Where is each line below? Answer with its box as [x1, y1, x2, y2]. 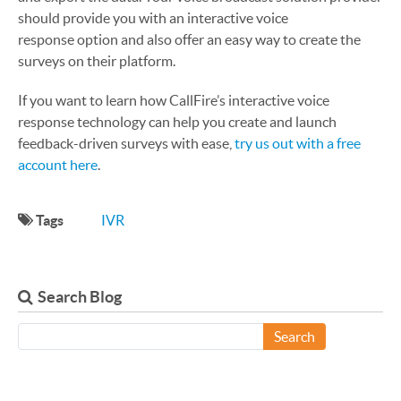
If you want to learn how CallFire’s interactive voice [18, 92, 329, 108]
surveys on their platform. [18, 53, 175, 69]
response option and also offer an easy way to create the [18, 31, 361, 47]
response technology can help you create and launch [18, 114, 337, 130]
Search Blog [38, 287, 122, 306]
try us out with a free [235, 135, 361, 151]
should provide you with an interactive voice [18, 10, 288, 26]
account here [18, 157, 98, 173]
